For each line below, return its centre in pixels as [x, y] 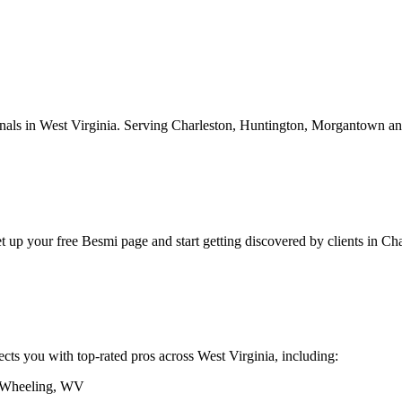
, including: [306, 356]
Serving [146, 125]
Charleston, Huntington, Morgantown [278, 125]
